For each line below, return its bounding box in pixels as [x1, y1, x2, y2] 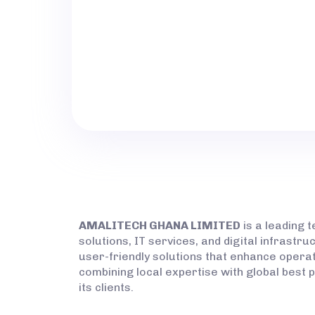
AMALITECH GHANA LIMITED [79, 218, 240, 232]
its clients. [79, 280, 134, 294]
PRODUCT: [163, 20, 221, 34]
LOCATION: [163, 65, 226, 80]
